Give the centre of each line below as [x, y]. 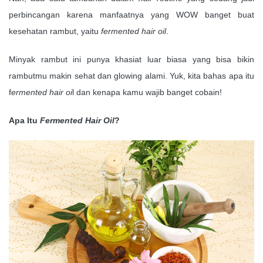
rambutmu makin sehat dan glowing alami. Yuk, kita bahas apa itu [131, 76]
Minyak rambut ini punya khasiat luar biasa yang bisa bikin [131, 59]
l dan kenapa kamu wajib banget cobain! [147, 92]
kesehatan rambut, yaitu [55, 31]
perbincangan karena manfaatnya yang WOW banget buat [131, 15]
